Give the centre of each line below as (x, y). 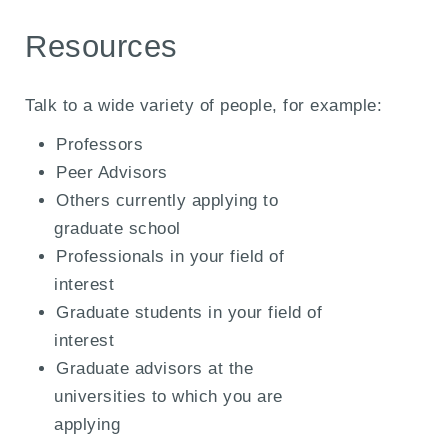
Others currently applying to (167, 200)
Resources (101, 45)
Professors (100, 144)
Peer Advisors (112, 172)
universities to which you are (168, 396)
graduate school (117, 228)
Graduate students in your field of (189, 312)
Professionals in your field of (170, 256)
